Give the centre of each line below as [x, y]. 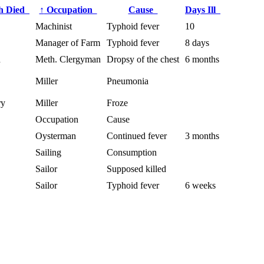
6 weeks [200, 185]
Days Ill [203, 9]
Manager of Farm [68, 42]
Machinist [54, 26]
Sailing [48, 152]
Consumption [132, 152]
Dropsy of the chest [143, 59]
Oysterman [56, 136]
